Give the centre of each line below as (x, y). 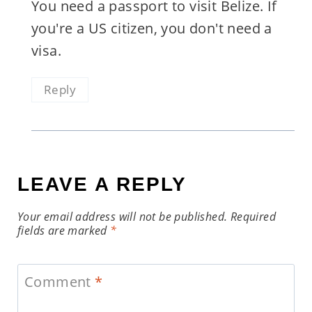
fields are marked (64, 230)
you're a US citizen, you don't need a (151, 28)
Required (253, 216)
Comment (60, 281)
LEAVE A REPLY (102, 184)
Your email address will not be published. (122, 216)
